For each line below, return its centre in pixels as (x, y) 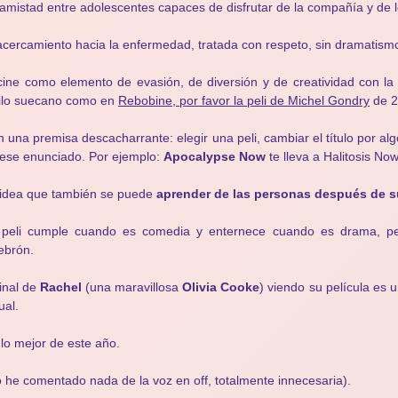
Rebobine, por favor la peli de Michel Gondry (244, 100)
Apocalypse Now (215, 156)
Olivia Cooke (221, 287)
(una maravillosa (132, 287)
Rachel (61, 287)
